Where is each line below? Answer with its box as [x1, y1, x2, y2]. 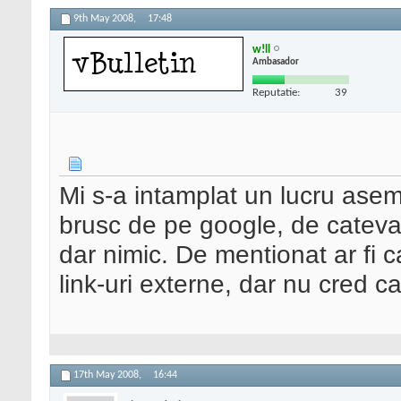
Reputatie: [252, 86, 300, 98]
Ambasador [252, 56, 299, 67]
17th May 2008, [73, 370, 144, 381]
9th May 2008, [73, 13, 139, 25]
